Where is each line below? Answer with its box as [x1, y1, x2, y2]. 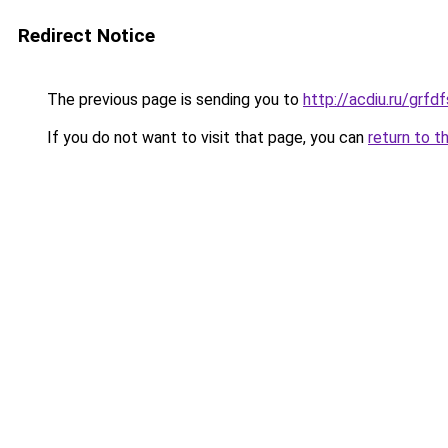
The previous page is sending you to [43, 90, 303, 109]
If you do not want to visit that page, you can [43, 128, 368, 147]
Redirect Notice [18, 24, 155, 47]
